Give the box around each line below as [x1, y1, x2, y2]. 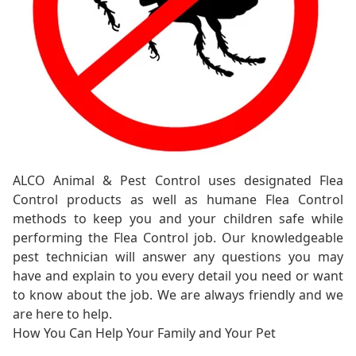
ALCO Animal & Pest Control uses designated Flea [13, 172, 343, 190]
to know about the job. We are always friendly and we [13, 286, 343, 304]
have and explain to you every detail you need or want [13, 267, 343, 285]
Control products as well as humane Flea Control [13, 191, 343, 209]
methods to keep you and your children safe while [13, 210, 343, 228]
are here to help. [13, 305, 112, 323]
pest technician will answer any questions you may [13, 248, 343, 266]
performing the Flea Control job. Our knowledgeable [13, 229, 343, 247]
